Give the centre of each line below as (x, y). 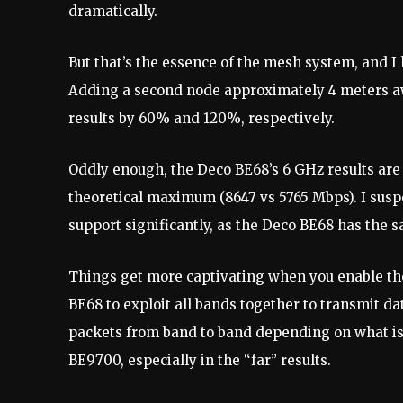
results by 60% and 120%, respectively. (201, 119)
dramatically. (113, 12)
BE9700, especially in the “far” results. (200, 361)
